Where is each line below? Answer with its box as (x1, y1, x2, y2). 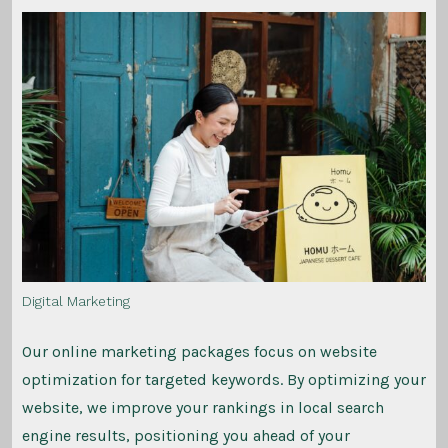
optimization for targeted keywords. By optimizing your (21, 370, 426, 390)
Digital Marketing (21, 293, 130, 310)
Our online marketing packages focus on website (21, 342, 377, 362)
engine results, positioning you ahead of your (21, 426, 350, 446)
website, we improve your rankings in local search (21, 398, 384, 418)
